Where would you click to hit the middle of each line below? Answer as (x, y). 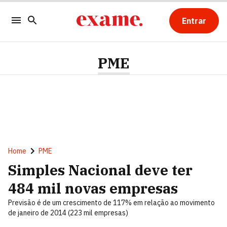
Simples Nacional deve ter (100, 170)
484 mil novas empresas (93, 188)
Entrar (194, 21)
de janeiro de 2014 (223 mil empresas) (68, 213)
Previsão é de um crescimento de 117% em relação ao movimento (111, 203)
